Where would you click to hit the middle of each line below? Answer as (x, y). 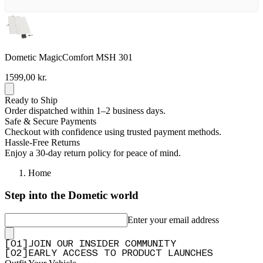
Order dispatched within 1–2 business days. (85, 110)
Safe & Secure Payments (50, 121)
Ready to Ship (31, 100)
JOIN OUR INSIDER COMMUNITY (102, 245)
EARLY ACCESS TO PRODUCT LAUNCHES (121, 254)
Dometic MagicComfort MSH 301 (69, 57)
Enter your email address (173, 220)
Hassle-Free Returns (42, 142)
